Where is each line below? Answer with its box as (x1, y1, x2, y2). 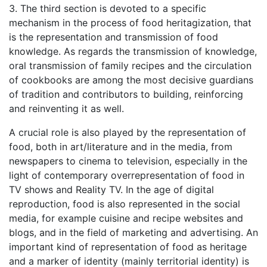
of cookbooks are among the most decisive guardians (9, 74, 253, 86)
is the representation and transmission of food (9, 31, 218, 44)
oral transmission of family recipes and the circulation (9, 60, 252, 72)
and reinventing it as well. (9, 103, 124, 115)
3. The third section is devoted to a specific (9, 2, 206, 15)
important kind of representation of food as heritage (9, 241, 247, 253)
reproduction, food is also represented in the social (9, 198, 240, 210)
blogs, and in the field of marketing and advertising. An (9, 226, 258, 239)
